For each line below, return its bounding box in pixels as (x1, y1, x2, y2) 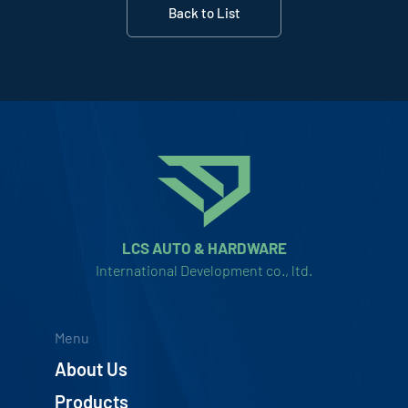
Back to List (168, 5, 240, 21)
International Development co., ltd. (96, 261, 312, 279)
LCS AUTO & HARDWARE (121, 239, 287, 257)
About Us (55, 358, 127, 380)
